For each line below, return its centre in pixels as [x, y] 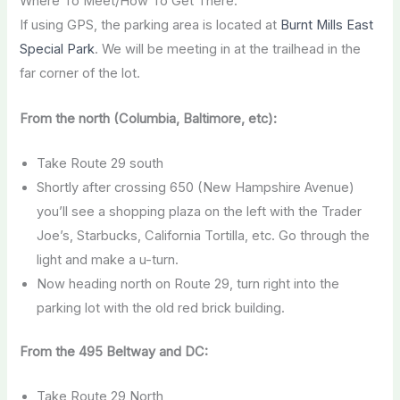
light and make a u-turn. [107, 260]
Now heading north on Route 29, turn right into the [187, 284]
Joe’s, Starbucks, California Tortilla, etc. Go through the [203, 236]
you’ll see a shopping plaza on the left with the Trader [199, 212]
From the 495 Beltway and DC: [114, 352]
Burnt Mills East [327, 25]
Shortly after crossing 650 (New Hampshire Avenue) [195, 188]
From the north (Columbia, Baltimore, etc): [149, 118]
